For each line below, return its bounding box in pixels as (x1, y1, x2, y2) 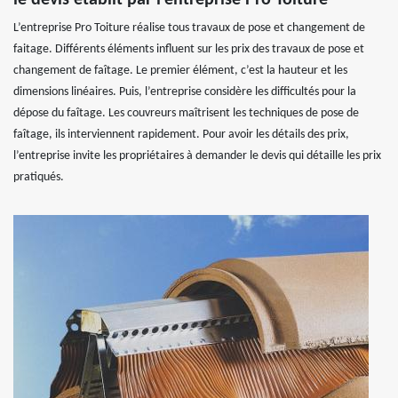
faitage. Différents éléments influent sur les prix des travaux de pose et (13, 42, 364, 56)
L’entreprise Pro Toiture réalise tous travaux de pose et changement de (13, 20, 365, 35)
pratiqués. (13, 170, 64, 184)
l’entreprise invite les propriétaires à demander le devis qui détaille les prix (13, 148, 381, 163)
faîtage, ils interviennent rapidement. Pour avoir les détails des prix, (13, 127, 349, 141)
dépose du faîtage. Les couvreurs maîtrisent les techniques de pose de (13, 106, 359, 120)
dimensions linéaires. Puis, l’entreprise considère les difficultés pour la (13, 84, 356, 99)
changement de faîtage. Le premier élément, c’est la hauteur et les (13, 63, 347, 77)
